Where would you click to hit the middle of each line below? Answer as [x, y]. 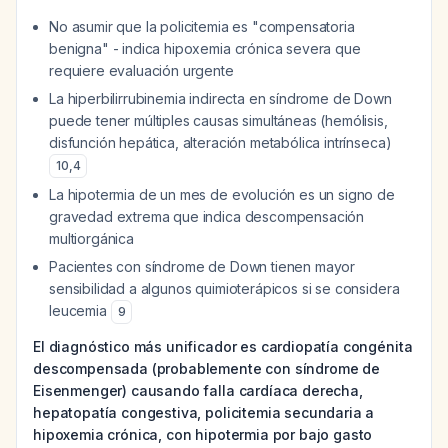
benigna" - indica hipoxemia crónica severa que [205, 48]
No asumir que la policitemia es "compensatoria [202, 26]
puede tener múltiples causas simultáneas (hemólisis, [218, 120]
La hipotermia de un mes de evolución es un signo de [222, 194]
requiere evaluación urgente [141, 70]
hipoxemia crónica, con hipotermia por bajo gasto [203, 434]
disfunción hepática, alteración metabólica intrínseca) [220, 142]
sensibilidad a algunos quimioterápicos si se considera [224, 288]
